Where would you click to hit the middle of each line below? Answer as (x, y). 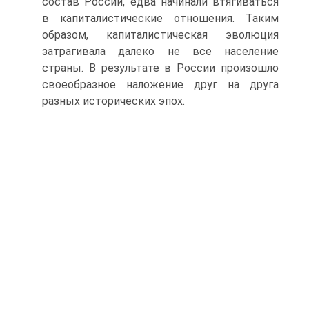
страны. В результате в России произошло (160, 68)
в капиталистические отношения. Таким (160, 18)
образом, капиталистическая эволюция (160, 35)
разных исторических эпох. (113, 101)
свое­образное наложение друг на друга (160, 84)
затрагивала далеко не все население (160, 51)
